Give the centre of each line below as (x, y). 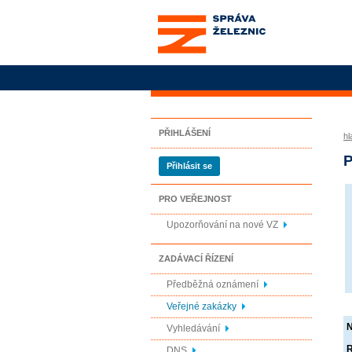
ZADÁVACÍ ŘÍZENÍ (196, 258)
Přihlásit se (189, 166)
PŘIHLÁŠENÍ (185, 133)
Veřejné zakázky (202, 306)
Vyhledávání (193, 328)
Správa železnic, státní (211, 12)
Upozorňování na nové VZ (222, 225)
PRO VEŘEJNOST (195, 199)
